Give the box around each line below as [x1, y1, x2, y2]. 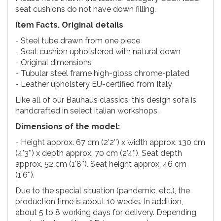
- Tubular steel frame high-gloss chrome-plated [15, 69, 189, 78]
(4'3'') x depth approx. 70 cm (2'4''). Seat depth [15, 148, 182, 158]
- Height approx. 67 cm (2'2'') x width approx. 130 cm [15, 138, 205, 147]
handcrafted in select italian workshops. [15, 106, 159, 115]
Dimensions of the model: [15, 122, 122, 131]
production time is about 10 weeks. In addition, [15, 197, 183, 206]
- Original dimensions [15, 58, 92, 67]
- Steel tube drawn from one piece [15, 36, 140, 45]
